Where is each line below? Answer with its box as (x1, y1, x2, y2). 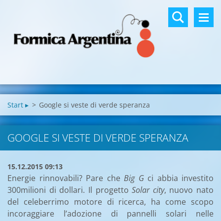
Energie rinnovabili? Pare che (7, 172, 124, 184)
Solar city (132, 184, 164, 195)
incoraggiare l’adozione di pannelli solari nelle (7, 208, 214, 219)
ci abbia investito (144, 172, 214, 184)
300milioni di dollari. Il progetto (7, 184, 132, 195)
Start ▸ (7, 100, 29, 110)
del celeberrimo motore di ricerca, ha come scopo (7, 196, 214, 207)
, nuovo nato (164, 184, 214, 195)
